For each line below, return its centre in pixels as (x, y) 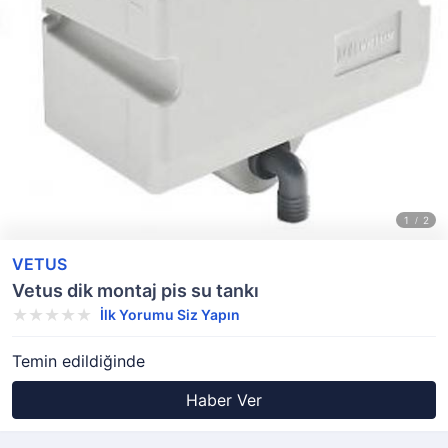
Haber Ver (224, 400)
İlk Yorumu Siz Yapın (170, 314)
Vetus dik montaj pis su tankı (135, 290)
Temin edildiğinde (78, 361)
